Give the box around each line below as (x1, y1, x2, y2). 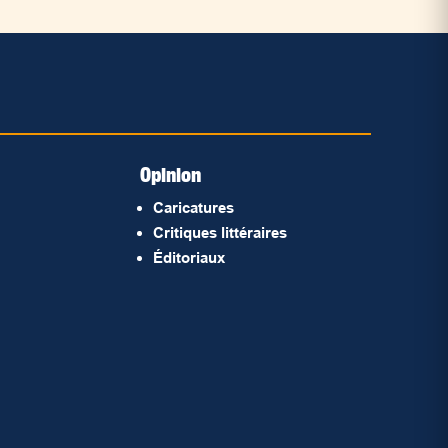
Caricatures (153, 199, 235, 216)
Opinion (140, 163, 202, 187)
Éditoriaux (153, 249, 226, 266)
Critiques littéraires (153, 224, 288, 241)
